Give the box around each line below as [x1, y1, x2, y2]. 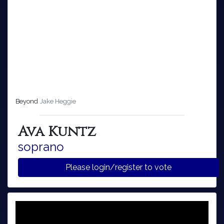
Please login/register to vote [154, 162, 171, 172]
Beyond [15, 97, 38, 105]
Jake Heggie [40, 97, 76, 105]
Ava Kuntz [18, 122, 96, 141]
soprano [18, 139, 64, 154]
